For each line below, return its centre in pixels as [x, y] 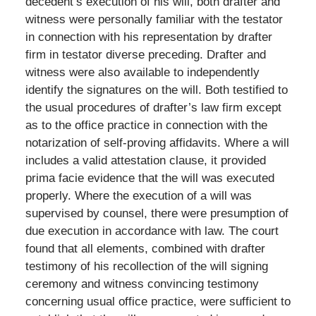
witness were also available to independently [142, 72]
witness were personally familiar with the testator [154, 19]
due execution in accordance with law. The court [152, 231]
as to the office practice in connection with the [146, 125]
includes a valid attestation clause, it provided [145, 160]
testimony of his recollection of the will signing [146, 266]
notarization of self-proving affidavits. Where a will [157, 142]
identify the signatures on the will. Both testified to [156, 90]
